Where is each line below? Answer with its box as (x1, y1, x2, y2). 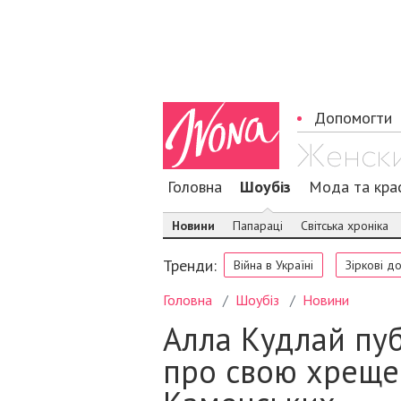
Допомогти (314, 107, 392, 128)
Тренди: (163, 255, 217, 276)
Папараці (233, 218, 283, 234)
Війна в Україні (234, 257, 313, 273)
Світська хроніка (301, 218, 388, 234)
